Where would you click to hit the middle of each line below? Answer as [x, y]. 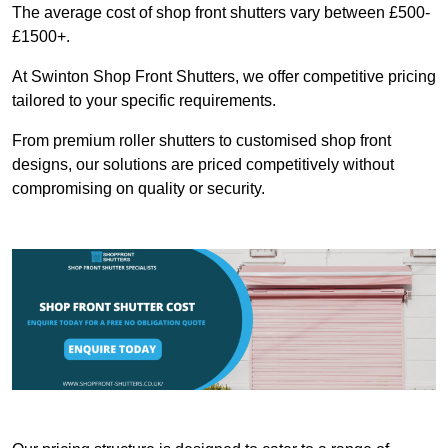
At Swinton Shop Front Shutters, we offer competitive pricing [224, 77]
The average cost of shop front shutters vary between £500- [221, 13]
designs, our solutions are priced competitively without [203, 165]
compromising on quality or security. [140, 189]
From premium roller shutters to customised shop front [201, 141]
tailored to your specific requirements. [146, 101]
